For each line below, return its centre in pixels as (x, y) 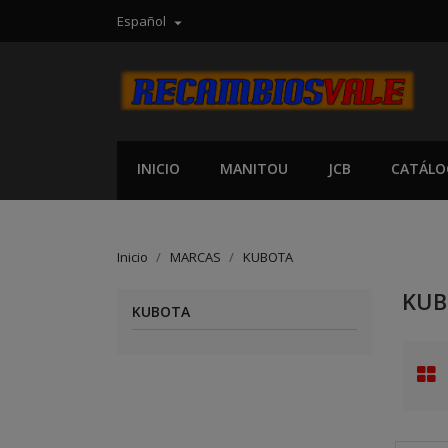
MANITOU (254, 168)
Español (141, 21)
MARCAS (195, 257)
